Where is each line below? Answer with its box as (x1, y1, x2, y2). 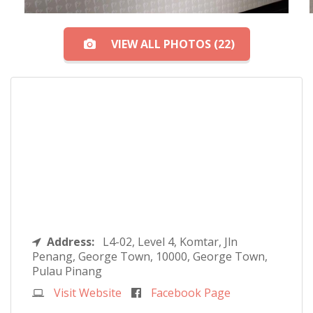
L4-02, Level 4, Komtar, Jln (103, 234, 238, 250)
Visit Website (54, 285, 122, 301)
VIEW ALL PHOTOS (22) (110, 36, 235, 52)
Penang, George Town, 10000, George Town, (32, 249, 268, 265)
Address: (47, 234, 103, 250)
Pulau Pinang (32, 263, 102, 279)
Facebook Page (151, 285, 231, 301)
